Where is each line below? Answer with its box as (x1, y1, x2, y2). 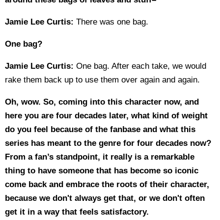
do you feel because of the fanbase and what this (5, 125, 195, 134)
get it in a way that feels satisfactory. (5, 207, 149, 217)
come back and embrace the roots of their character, (5, 180, 209, 189)
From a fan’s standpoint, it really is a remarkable (5, 152, 194, 162)
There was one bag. (76, 17, 148, 27)
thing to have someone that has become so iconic (5, 166, 198, 175)
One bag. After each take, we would (76, 61, 206, 71)
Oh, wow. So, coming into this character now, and (5, 97, 199, 107)
